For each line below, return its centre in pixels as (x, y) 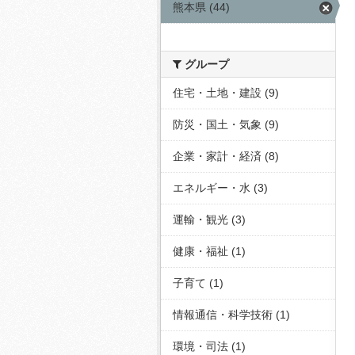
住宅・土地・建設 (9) (226, 93)
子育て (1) (198, 283)
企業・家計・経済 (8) (226, 156)
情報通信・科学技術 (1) (231, 315)
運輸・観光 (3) (209, 219)
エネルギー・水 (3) (220, 188)
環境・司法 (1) (209, 346)
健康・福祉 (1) (209, 251)
